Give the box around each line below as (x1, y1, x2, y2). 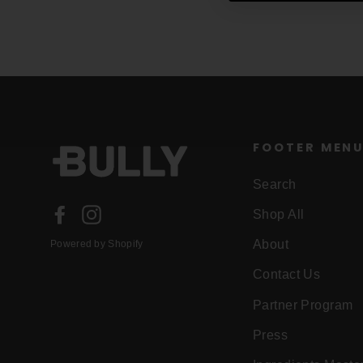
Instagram (101, 206, 165, 222)
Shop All (253, 207, 305, 221)
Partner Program (253, 297, 353, 312)
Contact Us (253, 267, 321, 282)
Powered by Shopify (50, 238, 143, 250)
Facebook (70, 206, 132, 222)
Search (253, 177, 297, 191)
